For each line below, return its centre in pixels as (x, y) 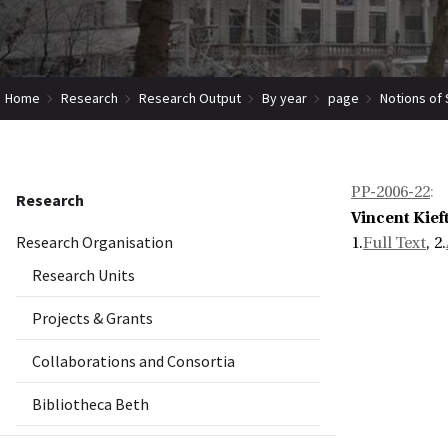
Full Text (394, 243)
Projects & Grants (92, 318)
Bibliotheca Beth (90, 404)
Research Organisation (94, 242)
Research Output (190, 97)
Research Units (83, 275)
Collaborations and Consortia (133, 361)
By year (284, 97)
